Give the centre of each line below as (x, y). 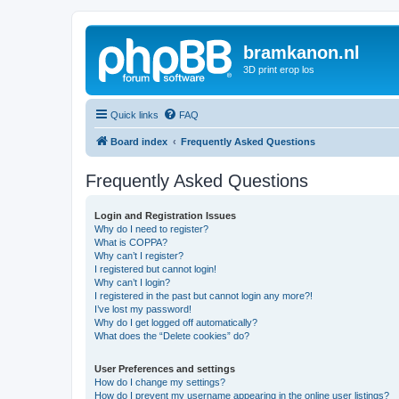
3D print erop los (279, 69)
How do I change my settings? (160, 382)
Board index (139, 141)
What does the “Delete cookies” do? (172, 335)
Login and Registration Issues (165, 215)
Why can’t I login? (132, 282)
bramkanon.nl (301, 53)
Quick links (134, 114)
